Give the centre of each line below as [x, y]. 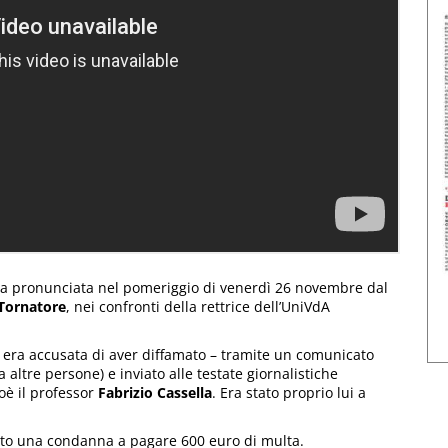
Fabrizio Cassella [155, 393]
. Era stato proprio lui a [289, 393]
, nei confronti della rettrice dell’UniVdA [198, 307]
